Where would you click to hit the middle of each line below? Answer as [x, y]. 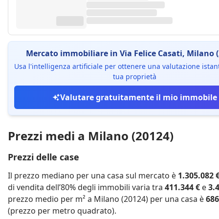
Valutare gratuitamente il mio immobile [138, 97]
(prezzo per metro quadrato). [62, 211]
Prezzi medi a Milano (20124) [91, 136]
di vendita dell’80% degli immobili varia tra [86, 187]
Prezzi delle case [44, 157]
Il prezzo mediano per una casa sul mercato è [93, 175]
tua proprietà [134, 77]
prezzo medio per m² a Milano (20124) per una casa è [107, 199]
